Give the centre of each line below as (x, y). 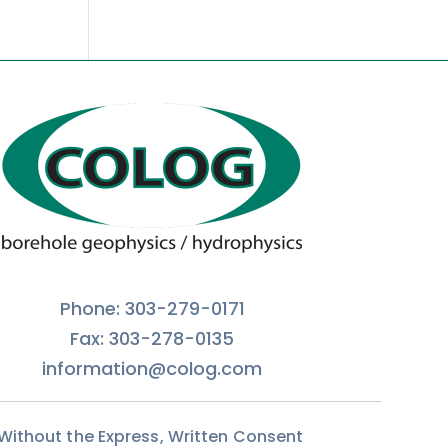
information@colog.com (152, 368)
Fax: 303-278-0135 (152, 338)
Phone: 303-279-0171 (152, 308)
